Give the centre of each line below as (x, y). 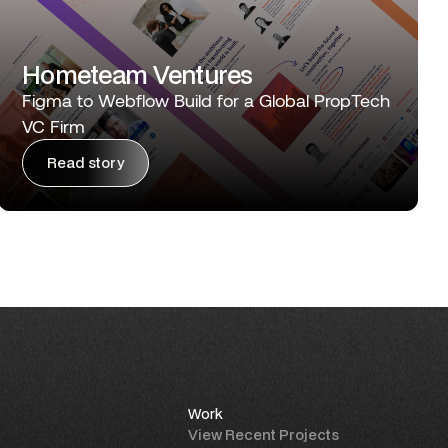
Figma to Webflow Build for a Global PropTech (206, 99)
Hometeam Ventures (137, 74)
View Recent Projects (263, 434)
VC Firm (53, 125)
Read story (85, 163)
